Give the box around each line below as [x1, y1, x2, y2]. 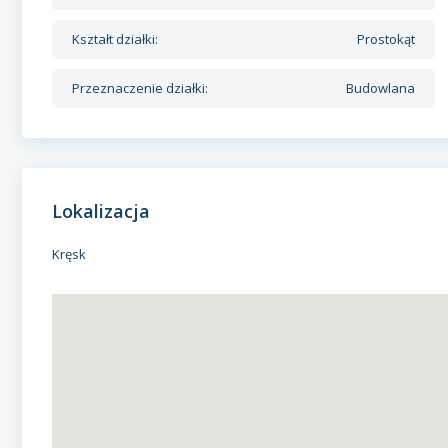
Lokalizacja [52, 199, 150, 223]
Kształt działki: [72, 30, 158, 48]
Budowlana [346, 79, 416, 97]
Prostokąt [357, 30, 416, 48]
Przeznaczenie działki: [72, 79, 208, 97]
